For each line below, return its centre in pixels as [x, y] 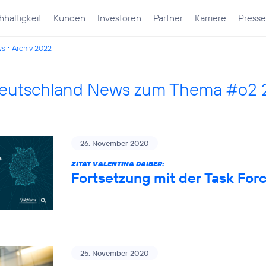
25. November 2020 [115, 253]
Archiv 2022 [32, 48]
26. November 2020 [115, 143]
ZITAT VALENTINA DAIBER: [118, 164]
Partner [168, 18]
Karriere [210, 18]
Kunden [69, 18]
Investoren [119, 18]
